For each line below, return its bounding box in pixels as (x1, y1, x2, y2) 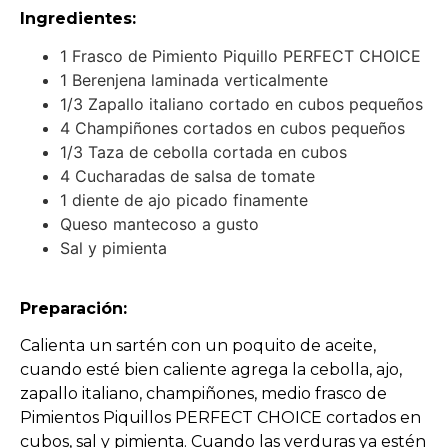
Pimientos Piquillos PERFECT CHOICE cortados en (20, 408, 421, 428)
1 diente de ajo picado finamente (60, 189, 308, 210)
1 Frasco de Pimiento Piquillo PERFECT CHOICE (60, 45, 421, 66)
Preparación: (20, 299, 127, 319)
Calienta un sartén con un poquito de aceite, (20, 336, 376, 356)
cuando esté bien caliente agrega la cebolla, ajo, (20, 360, 402, 380)
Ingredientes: (20, 8, 136, 28)
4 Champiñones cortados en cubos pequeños (60, 117, 405, 138)
